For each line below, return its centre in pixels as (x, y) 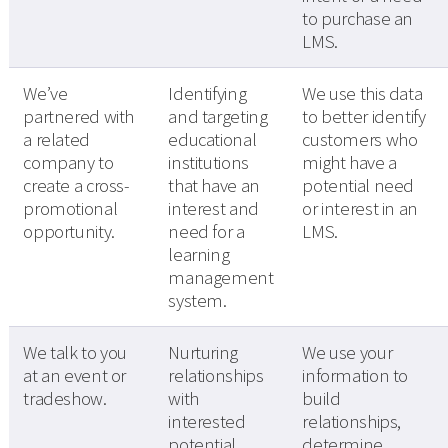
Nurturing (203, 353)
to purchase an (358, 19)
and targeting (218, 117)
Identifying (207, 94)
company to (68, 163)
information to (355, 376)
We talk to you (75, 353)
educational (212, 140)
